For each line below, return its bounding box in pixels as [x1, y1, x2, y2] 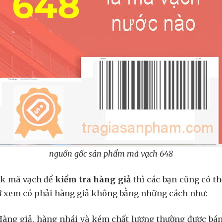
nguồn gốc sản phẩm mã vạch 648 [49, 149, 173, 159]
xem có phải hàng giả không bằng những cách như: [1, 188, 208, 198]
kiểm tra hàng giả [55, 174, 131, 184]
